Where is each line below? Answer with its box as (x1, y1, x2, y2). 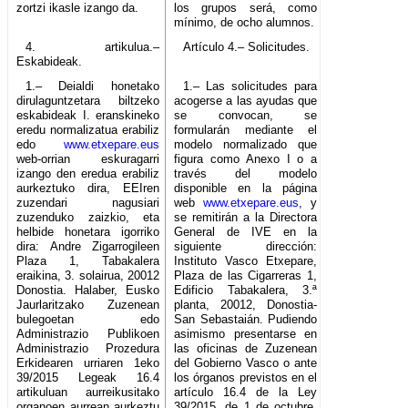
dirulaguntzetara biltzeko (16, 94, 160, 108)
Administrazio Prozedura (16, 342, 160, 356)
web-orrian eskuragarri (16, 152, 160, 167)
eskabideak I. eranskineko (16, 108, 160, 123)
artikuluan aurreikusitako (16, 385, 160, 400)
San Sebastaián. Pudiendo (174, 312, 318, 327)
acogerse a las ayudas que (174, 94, 318, 108)
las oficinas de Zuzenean (174, 342, 318, 356)
